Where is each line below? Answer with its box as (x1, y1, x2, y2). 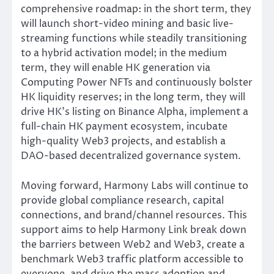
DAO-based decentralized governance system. (21, 149, 241, 163)
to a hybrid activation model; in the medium (21, 46, 227, 61)
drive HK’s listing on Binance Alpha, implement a (21, 105, 248, 119)
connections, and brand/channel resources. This (21, 208, 247, 222)
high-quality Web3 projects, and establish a (21, 135, 226, 149)
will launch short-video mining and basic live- (21, 17, 234, 31)
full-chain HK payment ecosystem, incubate (21, 120, 228, 134)
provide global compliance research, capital (21, 193, 224, 207)
